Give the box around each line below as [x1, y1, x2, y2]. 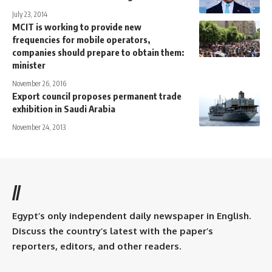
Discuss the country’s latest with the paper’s [12, 225, 213, 237]
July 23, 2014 [12, 9, 47, 19]
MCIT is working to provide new [12, 21, 141, 32]
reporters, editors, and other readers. [12, 240, 181, 252]
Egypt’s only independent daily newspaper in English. [12, 209, 251, 222]
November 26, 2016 [12, 78, 66, 88]
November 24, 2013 [12, 122, 66, 132]
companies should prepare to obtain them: [12, 46, 184, 58]
